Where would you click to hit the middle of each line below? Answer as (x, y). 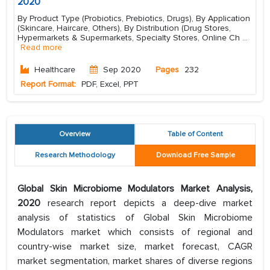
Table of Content (195, 134)
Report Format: (48, 84)
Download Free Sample (195, 155)
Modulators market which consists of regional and (135, 232)
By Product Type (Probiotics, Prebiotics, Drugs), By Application (134, 19)
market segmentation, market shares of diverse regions (135, 261)
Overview (75, 134)
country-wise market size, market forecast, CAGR (135, 247)
